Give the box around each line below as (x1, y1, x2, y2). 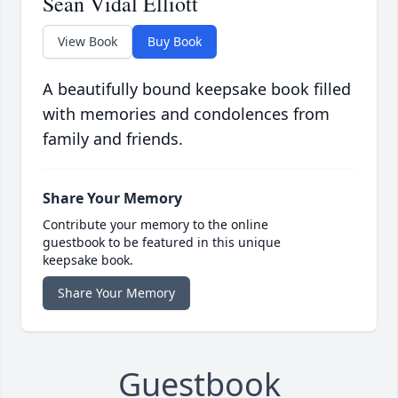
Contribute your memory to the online (43, 216, 268, 234)
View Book (58, 33, 117, 51)
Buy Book (147, 33, 202, 51)
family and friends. (43, 128, 183, 150)
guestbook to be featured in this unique (43, 234, 281, 251)
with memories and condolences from (43, 103, 330, 125)
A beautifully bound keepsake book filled (43, 78, 351, 100)
